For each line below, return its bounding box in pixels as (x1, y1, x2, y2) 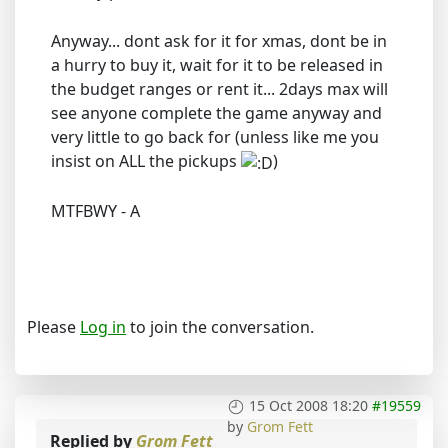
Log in (80, 315, 126, 338)
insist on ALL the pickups (51, 149, 241, 172)
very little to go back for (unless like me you (51, 125, 379, 148)
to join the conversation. (126, 315, 314, 338)
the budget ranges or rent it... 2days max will (51, 77, 388, 100)
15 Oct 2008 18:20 (249, 395, 368, 415)
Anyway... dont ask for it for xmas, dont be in (51, 29, 387, 52)
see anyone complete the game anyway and (51, 101, 382, 124)
